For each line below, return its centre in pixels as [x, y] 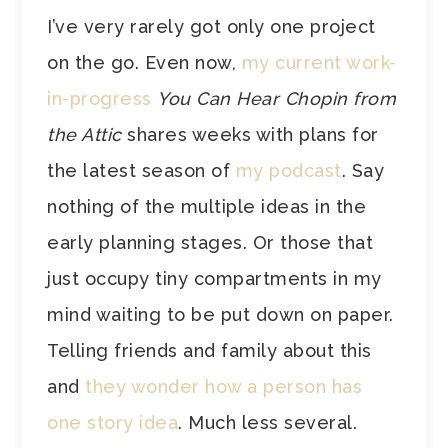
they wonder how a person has [224, 386]
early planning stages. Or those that [210, 242]
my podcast [288, 170]
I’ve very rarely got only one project [211, 26]
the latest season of [141, 170]
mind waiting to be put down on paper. [220, 314]
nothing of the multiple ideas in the [207, 206]
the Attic [84, 134]
